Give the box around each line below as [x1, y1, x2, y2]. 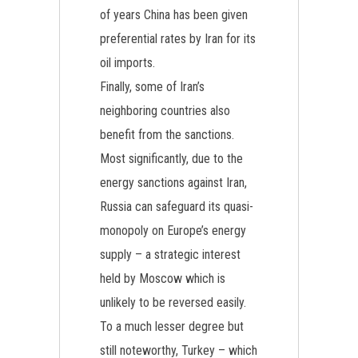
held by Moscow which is [100, 271, 225, 286]
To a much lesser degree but [100, 319, 244, 334]
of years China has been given [100, 7, 248, 22]
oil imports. [100, 55, 155, 70]
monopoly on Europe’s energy [100, 223, 246, 238]
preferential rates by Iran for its [100, 31, 256, 46]
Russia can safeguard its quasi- [100, 199, 253, 214]
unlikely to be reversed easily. [100, 295, 246, 310]
